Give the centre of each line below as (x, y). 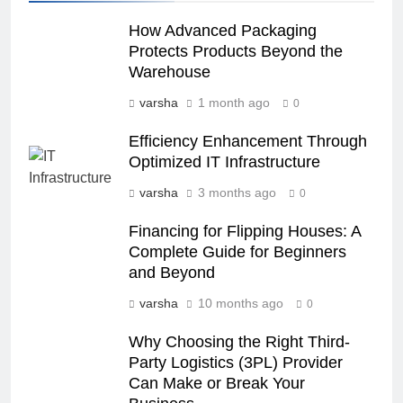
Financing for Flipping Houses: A (245, 231)
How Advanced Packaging (223, 30)
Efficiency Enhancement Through (248, 141)
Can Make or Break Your (217, 383)
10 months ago (241, 303)
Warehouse (170, 72)
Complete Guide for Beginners (237, 251)
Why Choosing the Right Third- (239, 341)
